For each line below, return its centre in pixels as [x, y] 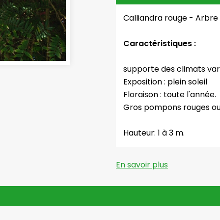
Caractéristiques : [160, 43]
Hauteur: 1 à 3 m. [154, 133]
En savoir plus [142, 165]
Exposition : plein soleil [165, 82]
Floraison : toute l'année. [170, 94]
